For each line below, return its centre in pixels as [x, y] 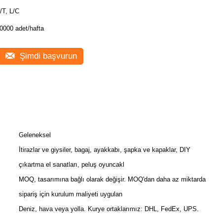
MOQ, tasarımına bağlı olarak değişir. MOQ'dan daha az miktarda [112, 179]
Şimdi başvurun [47, 56]
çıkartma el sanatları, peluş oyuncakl [72, 165]
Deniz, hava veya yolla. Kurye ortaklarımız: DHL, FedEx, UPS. [109, 209]
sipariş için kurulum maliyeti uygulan [71, 194]
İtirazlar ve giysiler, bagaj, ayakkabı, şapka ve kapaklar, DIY [105, 150]
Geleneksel [35, 135]
